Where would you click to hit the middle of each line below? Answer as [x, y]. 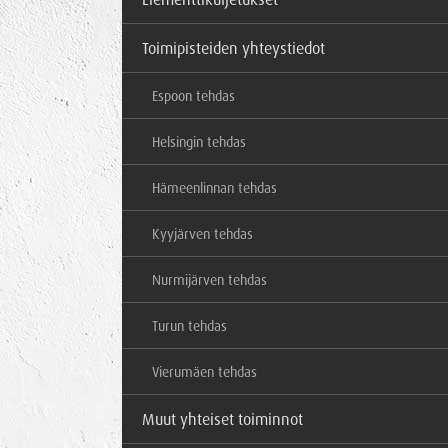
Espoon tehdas [193, 95]
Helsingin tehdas [199, 141]
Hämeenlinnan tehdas [214, 187]
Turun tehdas [189, 325]
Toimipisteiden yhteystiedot [233, 48]
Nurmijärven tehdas [209, 279]
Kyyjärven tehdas [202, 233]
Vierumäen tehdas [204, 371]
